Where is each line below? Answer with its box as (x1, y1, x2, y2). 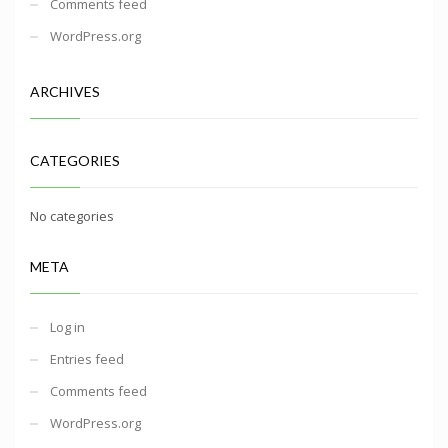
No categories (30, 206, 114, 225)
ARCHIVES (30, 82, 100, 100)
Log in (50, 317, 85, 336)
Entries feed (50, 349, 124, 368)
